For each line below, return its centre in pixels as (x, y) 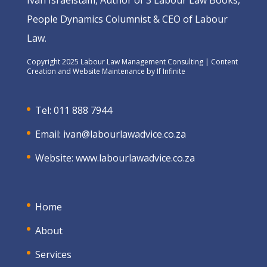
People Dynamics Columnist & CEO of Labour (127, 19)
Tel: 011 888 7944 (73, 111)
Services (53, 254)
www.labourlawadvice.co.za (135, 158)
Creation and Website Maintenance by (91, 72)
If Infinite (171, 72)
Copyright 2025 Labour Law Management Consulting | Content (132, 62)
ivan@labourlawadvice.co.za (124, 134)
